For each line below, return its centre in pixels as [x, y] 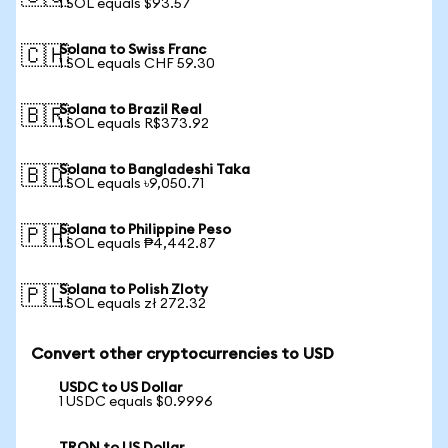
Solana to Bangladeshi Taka [154, 170]
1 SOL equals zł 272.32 [132, 304]
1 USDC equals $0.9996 [136, 402]
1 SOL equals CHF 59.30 [137, 64]
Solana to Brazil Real [130, 110]
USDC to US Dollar [121, 388]
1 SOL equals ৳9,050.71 [131, 184]
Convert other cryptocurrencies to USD [182, 354]
